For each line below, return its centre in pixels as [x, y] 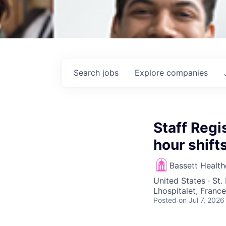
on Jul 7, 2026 [202, 200]
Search [88, 73]
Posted [165, 200]
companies [187, 73]
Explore [151, 73]
